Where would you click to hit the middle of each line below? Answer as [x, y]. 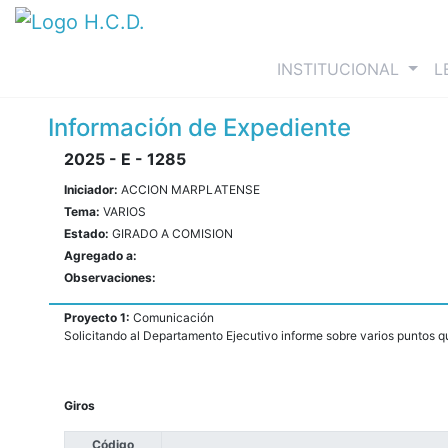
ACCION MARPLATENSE [190, 190]
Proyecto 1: [98, 318]
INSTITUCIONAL [338, 69]
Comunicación [173, 318]
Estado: [88, 234]
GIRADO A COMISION [172, 234]
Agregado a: [100, 256]
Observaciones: [110, 278]
